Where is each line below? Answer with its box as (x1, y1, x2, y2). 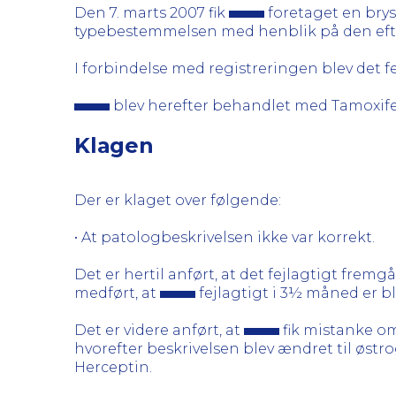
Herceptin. (74, 359, 152, 376)
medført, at (74, 285, 160, 301)
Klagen (74, 133, 154, 158)
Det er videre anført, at (74, 322, 244, 339)
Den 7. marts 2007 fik (74, 4, 229, 21)
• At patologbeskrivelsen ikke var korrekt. (74, 229, 375, 246)
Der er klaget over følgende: (74, 192, 281, 209)
